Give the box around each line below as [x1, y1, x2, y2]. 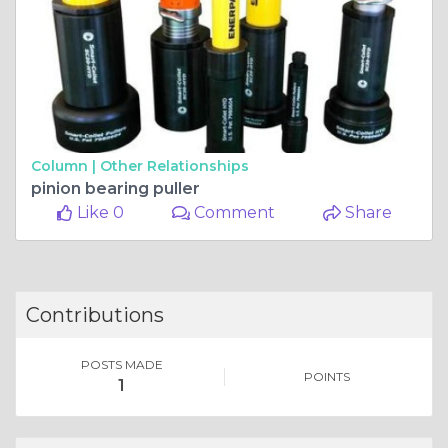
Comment [190, 203, 276, 223]
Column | [31, 157, 100, 176]
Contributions [26, 303, 164, 328]
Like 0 [72, 203, 124, 223]
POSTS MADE [80, 357, 163, 373]
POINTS [303, 369, 350, 385]
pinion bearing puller [31, 179, 200, 199]
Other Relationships [100, 157, 249, 176]
